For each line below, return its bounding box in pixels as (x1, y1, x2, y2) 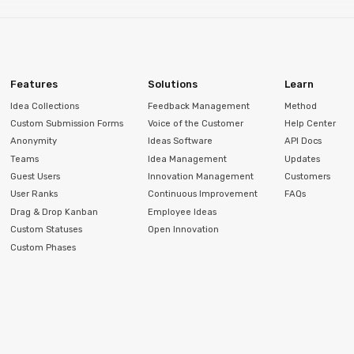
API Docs (284, 136, 322, 147)
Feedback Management (147, 100, 250, 111)
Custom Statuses (10, 224, 83, 235)
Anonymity (10, 136, 58, 147)
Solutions (147, 78, 198, 91)
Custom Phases (10, 242, 77, 253)
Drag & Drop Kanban (10, 206, 99, 217)
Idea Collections (10, 100, 80, 111)
